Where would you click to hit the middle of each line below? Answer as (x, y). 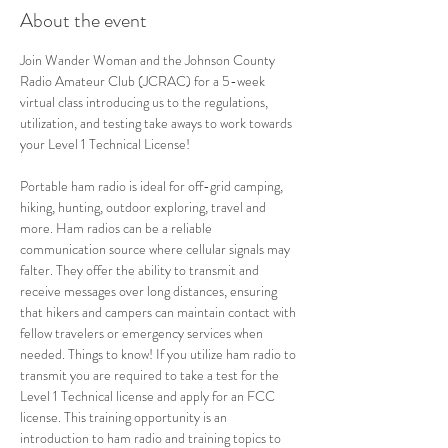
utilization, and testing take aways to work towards (157, 123)
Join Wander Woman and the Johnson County (149, 60)
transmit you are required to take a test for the (151, 375)
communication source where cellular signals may (156, 249)
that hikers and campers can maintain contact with (159, 312)
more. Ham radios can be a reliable (117, 228)
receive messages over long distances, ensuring (150, 291)
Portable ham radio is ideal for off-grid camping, (153, 186)
